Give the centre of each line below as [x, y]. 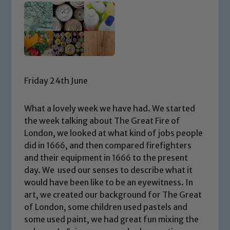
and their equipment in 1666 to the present [106, 157]
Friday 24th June [56, 80]
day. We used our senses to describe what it [109, 170]
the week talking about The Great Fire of [102, 120]
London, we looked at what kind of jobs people [114, 133]
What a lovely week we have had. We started [110, 108]
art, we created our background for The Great [113, 194]
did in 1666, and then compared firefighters [108, 145]
